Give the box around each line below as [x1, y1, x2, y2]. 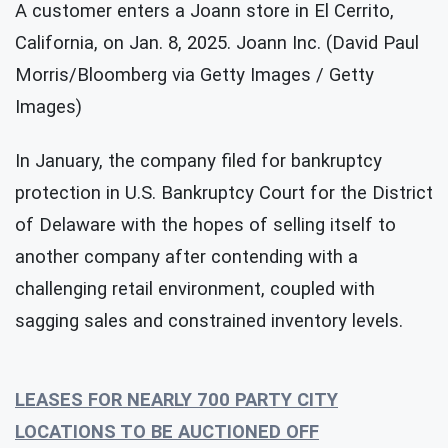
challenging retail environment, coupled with [15, 277, 375, 300]
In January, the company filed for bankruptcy [15, 149, 382, 172]
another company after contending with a [15, 245, 358, 268]
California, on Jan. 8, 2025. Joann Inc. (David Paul [15, 31, 419, 54]
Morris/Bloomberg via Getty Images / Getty [15, 63, 374, 86]
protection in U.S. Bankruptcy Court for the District [15, 181, 433, 204]
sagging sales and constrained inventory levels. [15, 309, 408, 332]
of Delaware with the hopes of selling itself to [15, 213, 396, 236]
